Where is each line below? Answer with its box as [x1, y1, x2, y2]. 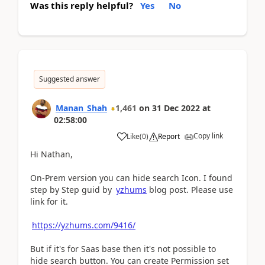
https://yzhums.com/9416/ [32, 219, 135, 231]
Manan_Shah [56, 102, 107, 114]
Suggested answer [39, 73, 100, 84]
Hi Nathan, [30, 148, 73, 160]
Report [158, 131, 180, 141]
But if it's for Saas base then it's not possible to [30, 243, 216, 254]
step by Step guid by [30, 183, 114, 195]
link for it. [30, 195, 70, 207]
